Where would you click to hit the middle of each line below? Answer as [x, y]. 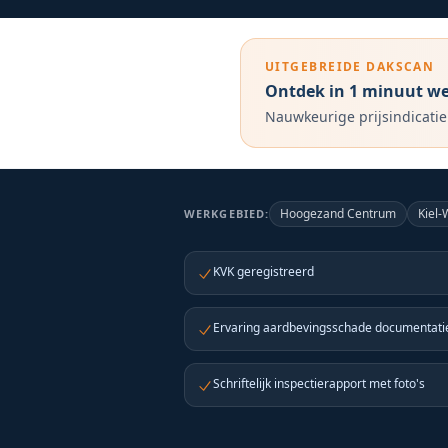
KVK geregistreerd [263, 271]
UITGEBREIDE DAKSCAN [350, 66]
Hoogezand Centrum [338, 213]
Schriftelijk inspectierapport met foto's [319, 383]
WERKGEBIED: [227, 213]
